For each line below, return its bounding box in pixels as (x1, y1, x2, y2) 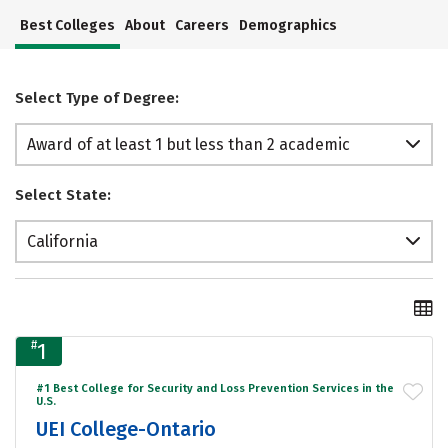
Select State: (15, 186, 111, 205)
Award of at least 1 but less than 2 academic (27, 135, 350, 155)
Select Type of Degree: (15, 89, 179, 108)
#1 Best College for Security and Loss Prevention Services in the (36, 381, 394, 395)
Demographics (239, 17, 337, 35)
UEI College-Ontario (36, 416, 216, 441)
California (27, 232, 98, 252)
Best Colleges (20, 17, 115, 35)
